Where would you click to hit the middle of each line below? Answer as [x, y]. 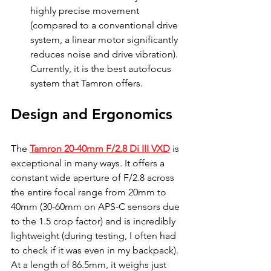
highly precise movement [86, 11]
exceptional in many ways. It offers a [89, 163]
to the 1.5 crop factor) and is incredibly [94, 221]
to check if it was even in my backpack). [96, 250]
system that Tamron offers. [87, 83]
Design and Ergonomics [92, 114]
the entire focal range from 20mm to [90, 192]
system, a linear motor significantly [105, 40]
